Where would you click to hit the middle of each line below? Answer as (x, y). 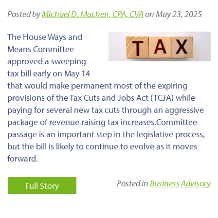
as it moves (176, 146)
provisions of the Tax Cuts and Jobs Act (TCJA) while (101, 97)
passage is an (32, 134)
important (76, 134)
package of (28, 122)
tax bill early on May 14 (49, 73)
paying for (26, 109)
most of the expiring (150, 85)
